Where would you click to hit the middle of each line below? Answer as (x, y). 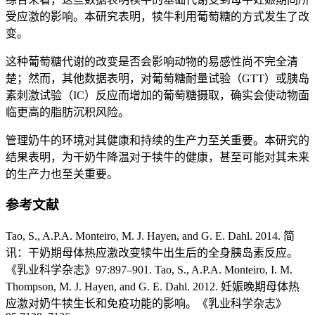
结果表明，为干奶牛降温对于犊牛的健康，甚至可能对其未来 (157, 157)
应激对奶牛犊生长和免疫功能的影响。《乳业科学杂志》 (146, 303)
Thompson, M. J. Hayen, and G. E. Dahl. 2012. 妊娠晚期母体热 (153, 287)
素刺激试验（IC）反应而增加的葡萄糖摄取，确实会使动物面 (157, 95)
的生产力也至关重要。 (62, 174)
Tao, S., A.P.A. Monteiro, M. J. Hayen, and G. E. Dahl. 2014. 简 (150, 236)
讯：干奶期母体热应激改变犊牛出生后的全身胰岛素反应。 (152, 253)
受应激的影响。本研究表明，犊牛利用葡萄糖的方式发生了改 (157, 16)
